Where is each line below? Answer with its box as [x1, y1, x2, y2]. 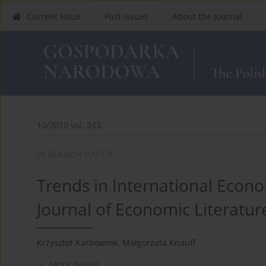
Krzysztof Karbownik [37, 236, 118, 248]
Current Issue [27, 11, 81, 22]
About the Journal [172, 11, 242, 22]
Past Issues [104, 11, 148, 22]
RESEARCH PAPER [37, 148, 113, 160]
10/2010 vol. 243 [37, 119, 101, 131]
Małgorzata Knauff [122, 236, 196, 248]
